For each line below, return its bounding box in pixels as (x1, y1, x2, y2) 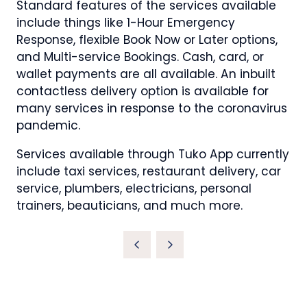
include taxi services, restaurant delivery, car (16, 163, 281, 180)
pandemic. (16, 116, 80, 134)
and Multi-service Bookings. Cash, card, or (16, 48, 264, 65)
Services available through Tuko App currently (16, 146, 289, 163)
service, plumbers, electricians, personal (16, 180, 251, 197)
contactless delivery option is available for (16, 82, 269, 99)
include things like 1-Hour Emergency (16, 14, 235, 31)
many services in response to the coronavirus (16, 99, 287, 116)
